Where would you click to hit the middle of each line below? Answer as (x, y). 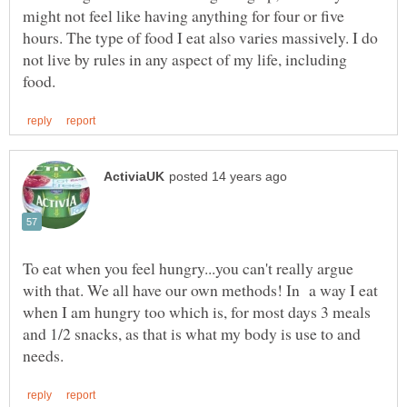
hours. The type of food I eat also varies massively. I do (200, 37)
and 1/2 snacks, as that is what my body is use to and (192, 333)
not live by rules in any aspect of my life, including (185, 59)
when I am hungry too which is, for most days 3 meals (197, 311)
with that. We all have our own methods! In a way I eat (200, 289)
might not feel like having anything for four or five (184, 15)
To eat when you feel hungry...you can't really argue (188, 268)
